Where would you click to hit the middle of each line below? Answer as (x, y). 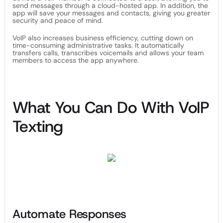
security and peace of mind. (58, 20)
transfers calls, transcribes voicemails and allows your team (108, 53)
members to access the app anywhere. (77, 60)
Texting (38, 126)
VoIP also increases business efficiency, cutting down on (103, 38)
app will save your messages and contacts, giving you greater (111, 13)
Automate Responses (69, 214)
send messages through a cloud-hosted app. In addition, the (110, 5)
